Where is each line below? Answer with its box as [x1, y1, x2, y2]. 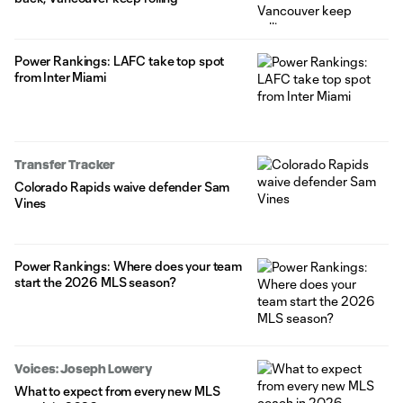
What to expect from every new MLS [14, 383, 220, 399]
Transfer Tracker [14, 157, 115, 171]
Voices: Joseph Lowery [14, 363, 152, 376]
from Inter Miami [14, 68, 106, 85]
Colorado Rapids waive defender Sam [14, 178, 230, 194]
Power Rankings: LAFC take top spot [14, 52, 225, 68]
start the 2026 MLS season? [14, 273, 176, 290]
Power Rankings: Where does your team [14, 257, 242, 273]
